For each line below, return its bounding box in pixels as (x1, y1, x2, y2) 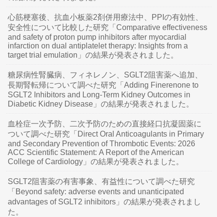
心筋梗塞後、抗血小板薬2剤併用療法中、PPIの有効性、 (8, 13, 203, 21)
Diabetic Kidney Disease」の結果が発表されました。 (8, 100, 194, 108)
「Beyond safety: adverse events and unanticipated (8, 187, 185, 196)
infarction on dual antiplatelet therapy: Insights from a (8, 42, 188, 50)
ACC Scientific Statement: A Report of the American (8, 148, 185, 156)
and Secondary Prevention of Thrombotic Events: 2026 (8, 139, 196, 148)
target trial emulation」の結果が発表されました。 (8, 51, 179, 59)
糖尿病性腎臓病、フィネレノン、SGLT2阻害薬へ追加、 (8, 71, 203, 79)
